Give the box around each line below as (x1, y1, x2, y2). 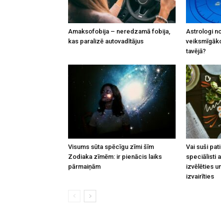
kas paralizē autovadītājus (68, 37, 144, 45)
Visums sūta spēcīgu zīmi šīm (68, 143, 154, 150)
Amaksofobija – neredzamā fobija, (68, 28, 170, 35)
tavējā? (186, 47, 206, 55)
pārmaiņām (68, 163, 101, 170)
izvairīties (186, 173, 214, 180)
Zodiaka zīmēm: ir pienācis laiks (68, 153, 162, 160)
